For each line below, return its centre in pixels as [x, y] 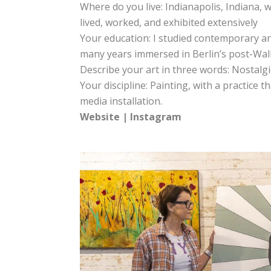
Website [100, 117]
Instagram [156, 117]
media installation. [121, 101]
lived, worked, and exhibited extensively [169, 22]
